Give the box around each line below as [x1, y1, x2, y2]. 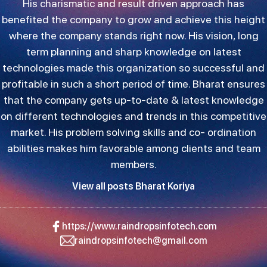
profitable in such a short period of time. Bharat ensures [2, 77, 265, 90]
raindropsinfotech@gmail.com [74, 234, 207, 246]
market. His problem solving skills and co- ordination [11, 125, 256, 138]
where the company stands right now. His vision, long [8, 29, 259, 42]
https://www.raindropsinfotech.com [62, 220, 217, 232]
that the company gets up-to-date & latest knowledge [3, 93, 264, 106]
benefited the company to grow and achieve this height [2, 13, 265, 26]
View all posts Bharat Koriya [72, 180, 195, 192]
